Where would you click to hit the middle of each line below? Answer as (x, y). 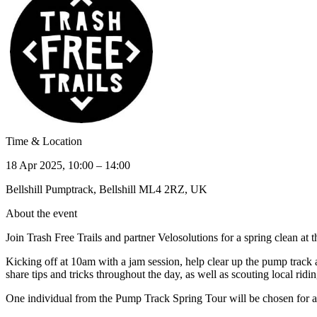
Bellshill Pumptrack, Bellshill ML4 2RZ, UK (106, 189)
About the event (41, 213)
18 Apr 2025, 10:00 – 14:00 (68, 165)
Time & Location (44, 141)
